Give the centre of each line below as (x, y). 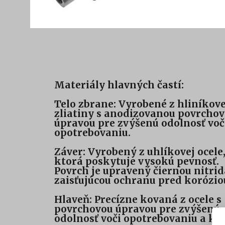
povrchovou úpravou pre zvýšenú (137, 209)
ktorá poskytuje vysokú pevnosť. (137, 161)
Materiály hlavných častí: (119, 85)
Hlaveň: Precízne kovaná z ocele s (138, 200)
